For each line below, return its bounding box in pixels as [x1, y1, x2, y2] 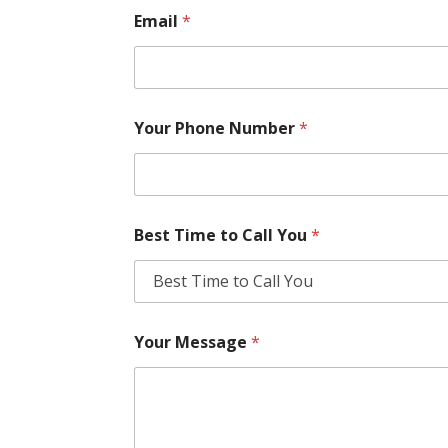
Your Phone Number [134, 116, 300, 139]
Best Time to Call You [134, 223, 312, 246]
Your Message [134, 330, 252, 353]
